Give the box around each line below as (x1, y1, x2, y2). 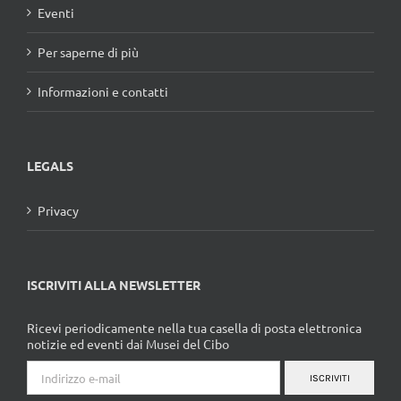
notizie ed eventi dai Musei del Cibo (27, 336, 229, 353)
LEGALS (27, 158, 73, 175)
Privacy (38, 202, 79, 219)
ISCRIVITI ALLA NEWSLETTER (27, 277, 200, 294)
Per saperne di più (38, 44, 139, 61)
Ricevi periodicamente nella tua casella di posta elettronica (27, 320, 362, 337)
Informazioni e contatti (38, 83, 168, 100)
